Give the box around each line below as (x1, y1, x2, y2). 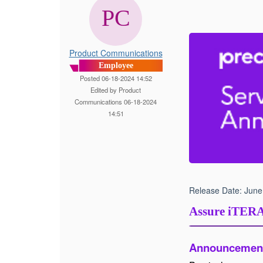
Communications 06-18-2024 (75, 97, 157, 107)
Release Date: (189, 184, 244, 197)
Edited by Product (90, 85, 141, 95)
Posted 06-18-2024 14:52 (79, 73, 152, 83)
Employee (98, 61, 133, 70)
